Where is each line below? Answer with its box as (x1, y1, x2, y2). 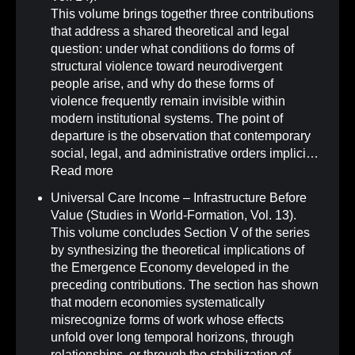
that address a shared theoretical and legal (51, 25, 289, 39)
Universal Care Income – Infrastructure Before (51, 191, 307, 205)
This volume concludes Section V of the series (51, 226, 310, 240)
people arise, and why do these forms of (51, 77, 273, 91)
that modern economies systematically (51, 296, 265, 310)
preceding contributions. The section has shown (51, 278, 319, 292)
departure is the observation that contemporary (51, 129, 311, 143)
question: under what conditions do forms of (51, 42, 294, 56)
